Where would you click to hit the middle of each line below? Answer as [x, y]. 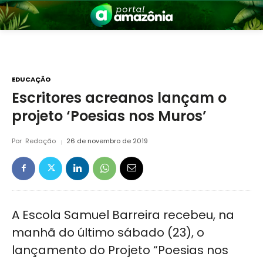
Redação [41, 141]
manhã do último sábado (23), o [108, 233]
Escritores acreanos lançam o [119, 98]
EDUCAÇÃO [31, 79]
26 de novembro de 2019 [107, 141]
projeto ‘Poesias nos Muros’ [109, 116]
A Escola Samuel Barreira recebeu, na [123, 215]
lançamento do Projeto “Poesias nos [120, 250]
